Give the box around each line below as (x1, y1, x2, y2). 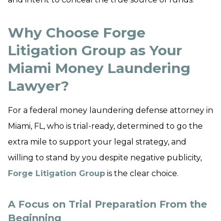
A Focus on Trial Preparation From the (8, 198, 207, 210)
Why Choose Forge (8, 24, 146, 41)
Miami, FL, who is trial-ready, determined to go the (8, 121, 203, 131)
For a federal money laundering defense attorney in (8, 106, 213, 115)
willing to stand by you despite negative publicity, (8, 153, 202, 162)
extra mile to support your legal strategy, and (8, 137, 186, 147)
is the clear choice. (105, 169, 179, 178)
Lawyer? (8, 77, 69, 94)
